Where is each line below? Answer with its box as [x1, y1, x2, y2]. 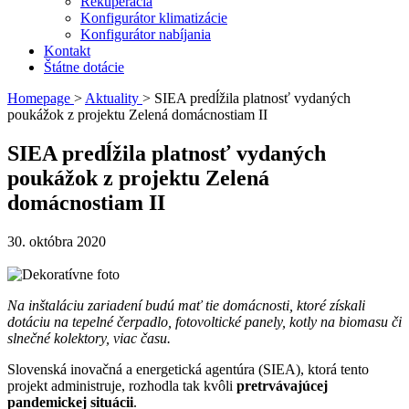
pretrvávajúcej [236, 377, 328, 393]
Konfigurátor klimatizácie [80, 10, 227, 26]
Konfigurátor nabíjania [80, 26, 211, 42]
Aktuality [85, 90, 139, 106]
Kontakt [44, 43, 90, 58]
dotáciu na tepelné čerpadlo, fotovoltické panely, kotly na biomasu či [7, 313, 402, 330]
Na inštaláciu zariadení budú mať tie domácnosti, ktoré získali [7, 297, 365, 313]
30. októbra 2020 [7, 233, 106, 249]
